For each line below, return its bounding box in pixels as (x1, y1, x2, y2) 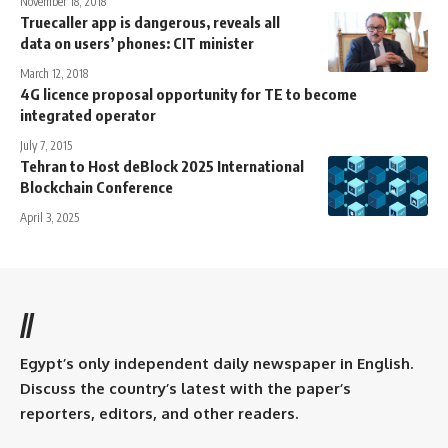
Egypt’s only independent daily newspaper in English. (20, 354, 413, 374)
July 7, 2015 (20, 138, 72, 154)
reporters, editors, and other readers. (20, 404, 298, 424)
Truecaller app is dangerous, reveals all (20, 13, 280, 32)
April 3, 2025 (20, 210, 79, 226)
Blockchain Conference (20, 178, 173, 197)
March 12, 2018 (20, 66, 88, 82)
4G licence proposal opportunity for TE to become (20, 85, 357, 104)
